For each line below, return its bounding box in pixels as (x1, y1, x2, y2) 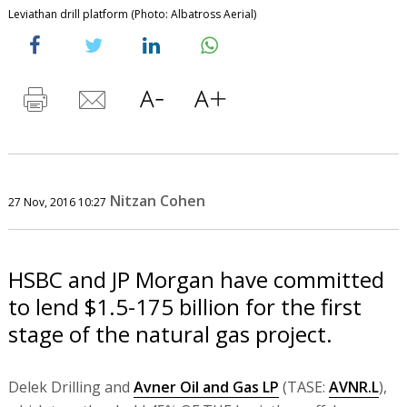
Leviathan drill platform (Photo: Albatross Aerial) (7, 5, 256, 22)
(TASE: (278, 376, 329, 397)
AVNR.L (328, 376, 379, 397)
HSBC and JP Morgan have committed (7, 263, 384, 294)
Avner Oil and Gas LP (133, 376, 279, 397)
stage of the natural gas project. (7, 318, 333, 349)
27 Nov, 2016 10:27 (7, 194, 106, 210)
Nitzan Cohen (109, 190, 205, 211)
